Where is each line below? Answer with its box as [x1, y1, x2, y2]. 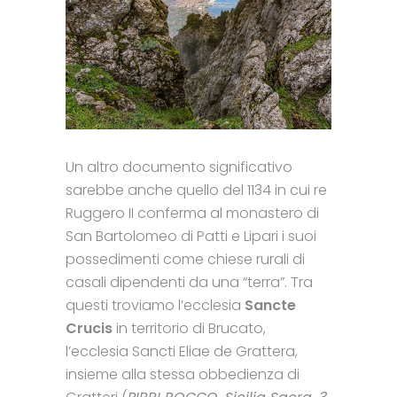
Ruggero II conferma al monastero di [66, 202, 319, 223]
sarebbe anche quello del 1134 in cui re [66, 179, 327, 200]
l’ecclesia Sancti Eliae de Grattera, [66, 340, 298, 362]
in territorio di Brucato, [113, 317, 266, 339]
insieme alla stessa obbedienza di [66, 363, 300, 385]
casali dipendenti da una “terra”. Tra [66, 271, 313, 292]
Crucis [66, 317, 113, 339]
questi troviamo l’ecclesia [66, 294, 245, 315]
